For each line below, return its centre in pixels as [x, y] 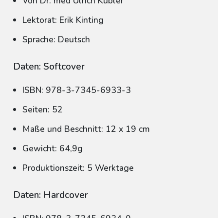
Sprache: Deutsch [56, 39]
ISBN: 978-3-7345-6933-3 [77, 90]
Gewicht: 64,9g [53, 148]
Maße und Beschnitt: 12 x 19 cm [86, 129]
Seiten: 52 [43, 109]
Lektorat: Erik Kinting [63, 20]
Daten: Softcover [49, 67]
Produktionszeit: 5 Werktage [78, 168]
